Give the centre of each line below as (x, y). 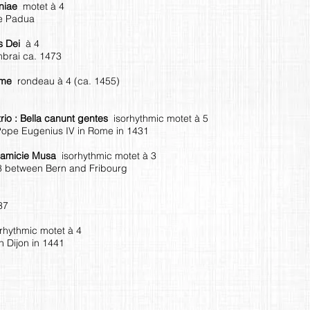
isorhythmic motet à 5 (161, 118)
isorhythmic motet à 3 (109, 155)
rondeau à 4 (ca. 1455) (69, 81)
